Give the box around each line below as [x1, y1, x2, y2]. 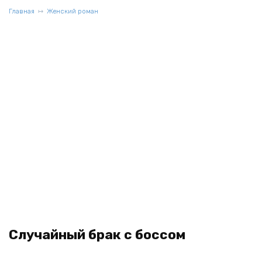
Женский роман [47, 8, 98, 15]
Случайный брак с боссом [9, 227, 185, 243]
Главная [9, 8, 35, 15]
